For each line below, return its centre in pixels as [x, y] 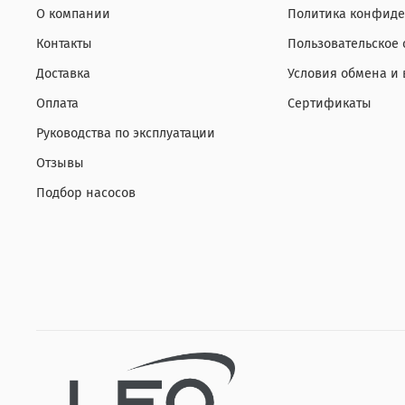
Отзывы [60, 163]
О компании [73, 14]
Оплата [57, 104]
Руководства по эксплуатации [126, 133]
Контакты [64, 44]
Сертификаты [330, 104]
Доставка [63, 74]
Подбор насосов [86, 193]
